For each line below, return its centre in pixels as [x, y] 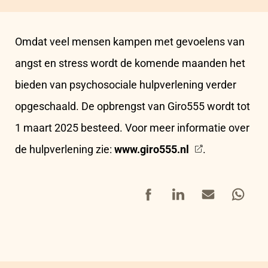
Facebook [157, 188]
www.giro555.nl [152, 150]
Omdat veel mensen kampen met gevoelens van [130, 42]
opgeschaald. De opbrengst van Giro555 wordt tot [133, 106]
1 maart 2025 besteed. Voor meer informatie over [132, 128]
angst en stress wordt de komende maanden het [130, 63]
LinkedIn [184, 188]
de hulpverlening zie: [65, 150]
